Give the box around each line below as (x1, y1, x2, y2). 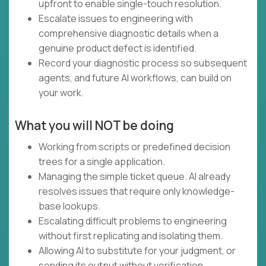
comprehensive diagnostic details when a (39, 27, 218, 40)
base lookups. (39, 199, 100, 213)
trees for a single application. (39, 155, 165, 169)
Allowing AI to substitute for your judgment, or (39, 244, 236, 258)
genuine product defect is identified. (39, 42, 197, 55)
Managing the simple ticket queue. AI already (39, 170, 230, 183)
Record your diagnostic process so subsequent (39, 56, 247, 70)
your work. (39, 86, 84, 100)
